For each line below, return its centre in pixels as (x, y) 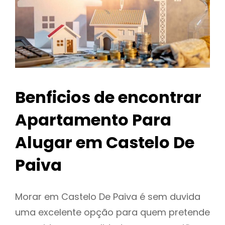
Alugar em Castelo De (105, 143)
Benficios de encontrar (108, 97)
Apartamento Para (93, 120)
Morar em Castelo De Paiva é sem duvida (108, 197)
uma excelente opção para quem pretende (113, 212)
